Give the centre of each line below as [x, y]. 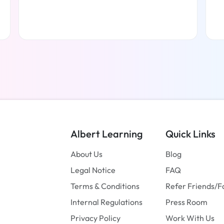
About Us [86, 154]
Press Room [186, 202]
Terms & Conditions [105, 186]
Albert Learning [107, 133]
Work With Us [190, 218]
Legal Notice [93, 170]
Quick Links [190, 133]
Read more [108, 55]
